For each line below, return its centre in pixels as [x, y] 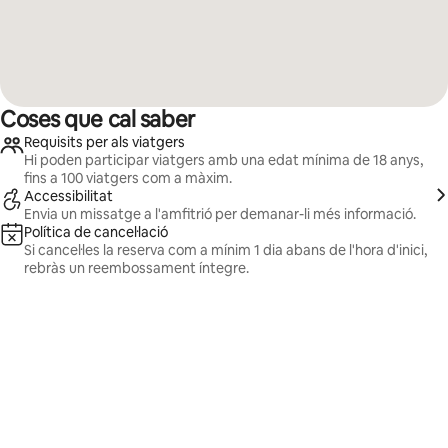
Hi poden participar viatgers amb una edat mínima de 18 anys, [223, 160]
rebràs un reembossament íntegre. [136, 268]
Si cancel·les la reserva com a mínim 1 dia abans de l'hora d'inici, [225, 250]
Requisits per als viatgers [104, 142]
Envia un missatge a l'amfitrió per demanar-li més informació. [220, 214]
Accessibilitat [68, 196]
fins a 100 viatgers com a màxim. [128, 178]
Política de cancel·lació [96, 232]
